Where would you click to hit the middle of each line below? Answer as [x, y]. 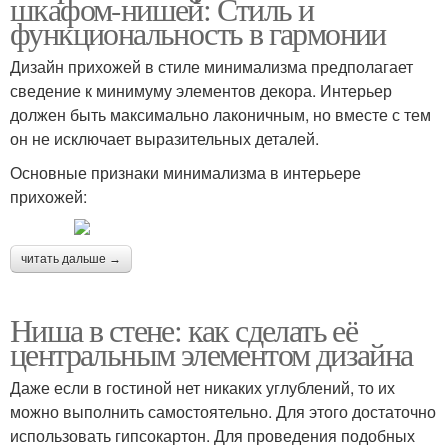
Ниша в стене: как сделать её [184, 330]
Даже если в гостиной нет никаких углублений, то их [202, 388]
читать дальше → [71, 259]
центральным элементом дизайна [211, 354]
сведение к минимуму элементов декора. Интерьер [201, 91]
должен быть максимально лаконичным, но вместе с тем [220, 115]
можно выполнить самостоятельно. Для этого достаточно [223, 412]
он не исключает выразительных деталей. [164, 139]
